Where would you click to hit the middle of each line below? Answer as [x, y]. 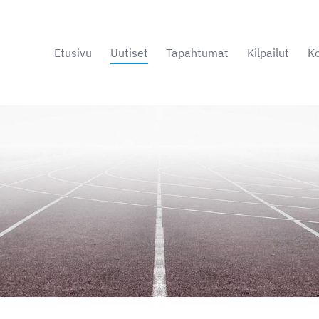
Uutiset [129, 53]
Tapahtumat [198, 53]
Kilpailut [268, 53]
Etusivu [73, 53]
